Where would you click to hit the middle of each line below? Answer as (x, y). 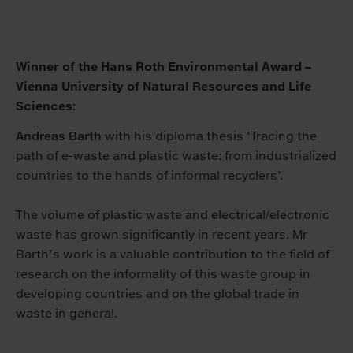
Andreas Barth (59, 136)
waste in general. (67, 314)
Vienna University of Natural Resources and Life (163, 87)
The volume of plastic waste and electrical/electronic (173, 215)
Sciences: (46, 106)
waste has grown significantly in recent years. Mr (162, 235)
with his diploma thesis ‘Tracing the (209, 136)
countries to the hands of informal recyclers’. (149, 176)
